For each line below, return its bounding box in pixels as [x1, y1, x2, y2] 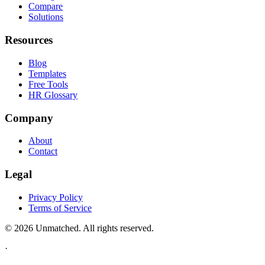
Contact [28, 146, 57, 157]
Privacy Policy [28, 192, 83, 202]
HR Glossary [28, 89, 77, 100]
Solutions [28, 12, 63, 22]
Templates [28, 68, 66, 79]
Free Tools [28, 79, 68, 89]
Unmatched [35, 222, 79, 233]
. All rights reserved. [79, 222, 154, 233]
